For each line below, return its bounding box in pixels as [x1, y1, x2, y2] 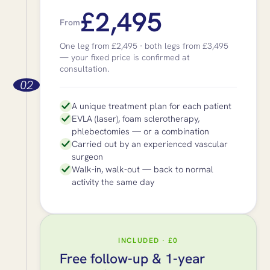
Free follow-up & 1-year [60, 249, 206, 268]
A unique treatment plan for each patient [72, 99, 232, 111]
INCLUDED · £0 [118, 235, 178, 245]
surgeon [72, 150, 104, 162]
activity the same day [72, 175, 155, 187]
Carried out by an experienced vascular [72, 137, 228, 149]
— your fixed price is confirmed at [60, 51, 190, 63]
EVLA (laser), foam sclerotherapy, [72, 112, 200, 124]
